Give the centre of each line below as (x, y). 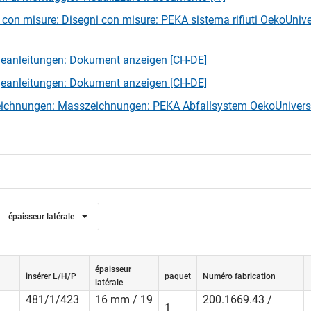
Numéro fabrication (239, 276)
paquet (178, 276)
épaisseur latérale (42, 217)
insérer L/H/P (51, 276)
